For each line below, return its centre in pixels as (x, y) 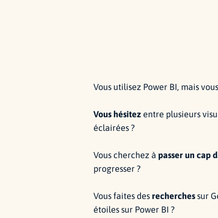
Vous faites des (123, 196)
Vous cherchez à (126, 155)
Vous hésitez (117, 114)
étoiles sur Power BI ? (134, 209)
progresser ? (117, 168)
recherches (173, 196)
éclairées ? (114, 127)
